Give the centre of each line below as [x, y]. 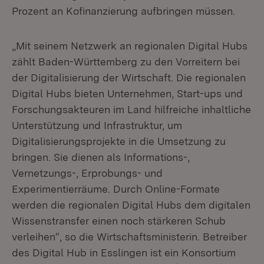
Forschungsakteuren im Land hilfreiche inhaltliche [131, 109]
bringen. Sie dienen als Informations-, [101, 157]
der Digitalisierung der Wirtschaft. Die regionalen [129, 77]
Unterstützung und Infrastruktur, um [97, 125]
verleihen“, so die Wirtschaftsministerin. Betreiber [129, 237]
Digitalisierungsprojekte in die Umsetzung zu [119, 141]
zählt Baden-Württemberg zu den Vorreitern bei [126, 62]
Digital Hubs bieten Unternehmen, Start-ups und [127, 93]
